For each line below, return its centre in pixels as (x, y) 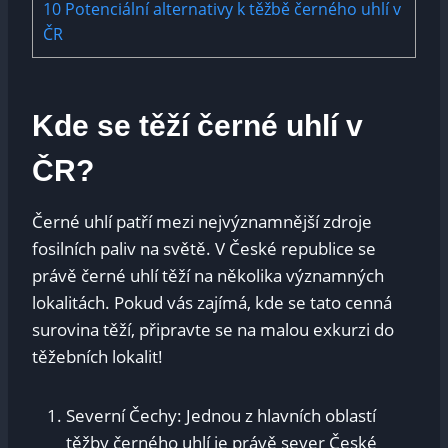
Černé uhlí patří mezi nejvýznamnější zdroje (202, 222)
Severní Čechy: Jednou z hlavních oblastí (221, 416)
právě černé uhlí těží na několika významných (208, 276)
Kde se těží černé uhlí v (197, 126)
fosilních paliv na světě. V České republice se (204, 249)
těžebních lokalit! (97, 357)
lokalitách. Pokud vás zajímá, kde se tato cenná (212, 303)
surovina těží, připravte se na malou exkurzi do (213, 330)
